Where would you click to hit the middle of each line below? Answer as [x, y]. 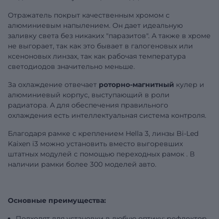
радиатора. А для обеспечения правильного [88, 105]
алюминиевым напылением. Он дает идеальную [95, 25]
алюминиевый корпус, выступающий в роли [89, 95]
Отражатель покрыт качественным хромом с [89, 15]
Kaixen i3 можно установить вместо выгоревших [95, 143]
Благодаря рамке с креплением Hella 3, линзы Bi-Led [103, 133]
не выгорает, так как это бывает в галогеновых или [100, 46]
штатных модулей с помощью [62, 154]
